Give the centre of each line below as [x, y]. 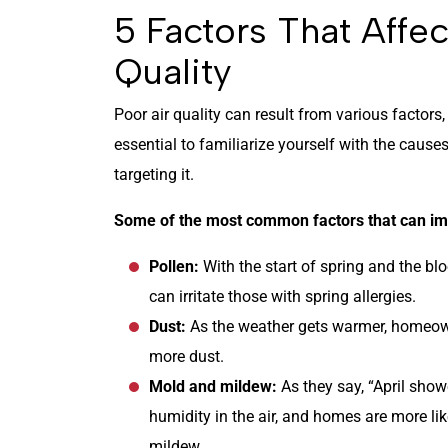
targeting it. [154, 175]
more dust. [186, 357]
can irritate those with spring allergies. [282, 297]
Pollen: [174, 267]
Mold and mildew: [215, 387]
